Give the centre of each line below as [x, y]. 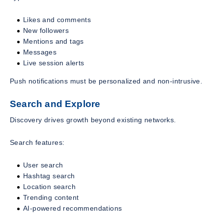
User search [43, 165]
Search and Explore [55, 104]
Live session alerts [54, 63]
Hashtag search [49, 176]
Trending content [51, 198]
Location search [49, 187]
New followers [46, 30]
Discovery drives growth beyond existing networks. [93, 120]
